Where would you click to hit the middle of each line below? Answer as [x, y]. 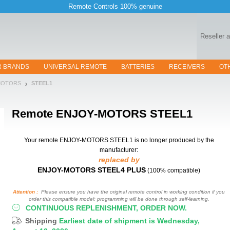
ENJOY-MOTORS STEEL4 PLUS [92, 170]
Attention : [25, 192]
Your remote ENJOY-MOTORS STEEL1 [78, 140]
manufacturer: [119, 150]
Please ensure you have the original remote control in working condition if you [131, 192]
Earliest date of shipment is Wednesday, [129, 221]
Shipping [42, 221]
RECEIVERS [187, 67]
